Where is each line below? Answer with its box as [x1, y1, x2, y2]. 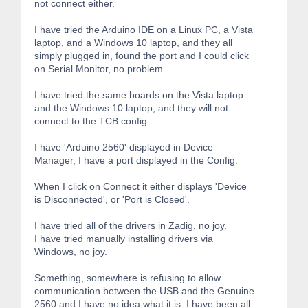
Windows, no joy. [34, 245, 107, 257]
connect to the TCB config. [34, 115, 150, 126]
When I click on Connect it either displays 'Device [34, 180, 247, 192]
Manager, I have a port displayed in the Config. [34, 154, 238, 166]
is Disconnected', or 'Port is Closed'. [34, 193, 190, 205]
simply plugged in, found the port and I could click [34, 49, 249, 61]
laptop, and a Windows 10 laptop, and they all [34, 36, 232, 48]
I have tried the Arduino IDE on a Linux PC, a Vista [34, 23, 253, 35]
